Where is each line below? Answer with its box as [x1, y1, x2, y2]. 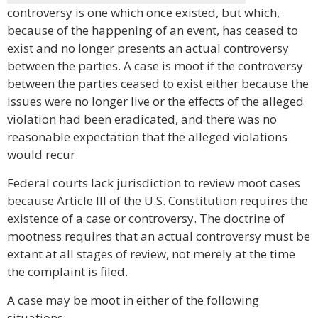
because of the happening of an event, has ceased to [7, 22, 298, 38]
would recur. [7, 146, 78, 163]
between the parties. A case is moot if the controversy [7, 57, 303, 74]
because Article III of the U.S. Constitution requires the [7, 192, 308, 209]
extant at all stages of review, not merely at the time [7, 246, 295, 262]
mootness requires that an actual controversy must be [7, 228, 310, 244]
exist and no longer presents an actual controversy [7, 40, 289, 56]
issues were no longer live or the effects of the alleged [7, 93, 304, 109]
